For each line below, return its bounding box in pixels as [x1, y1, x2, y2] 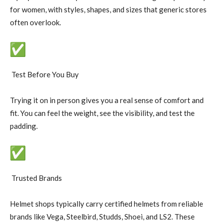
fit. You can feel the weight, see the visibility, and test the [10, 108, 195, 117]
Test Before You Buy [10, 69, 79, 79]
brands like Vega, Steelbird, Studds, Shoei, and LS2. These [10, 212, 195, 221]
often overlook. [10, 17, 61, 27]
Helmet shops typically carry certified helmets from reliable [10, 199, 203, 208]
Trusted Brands [10, 173, 62, 182]
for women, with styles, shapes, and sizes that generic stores [10, 4, 207, 14]
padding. [10, 121, 38, 130]
